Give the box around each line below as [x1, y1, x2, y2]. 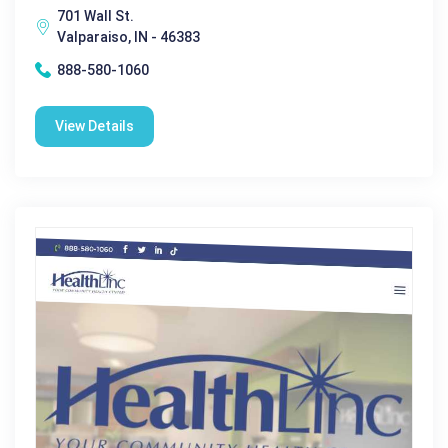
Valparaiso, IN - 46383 [57, 28, 200, 45]
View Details [55, 117, 134, 134]
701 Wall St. [57, 7, 134, 24]
